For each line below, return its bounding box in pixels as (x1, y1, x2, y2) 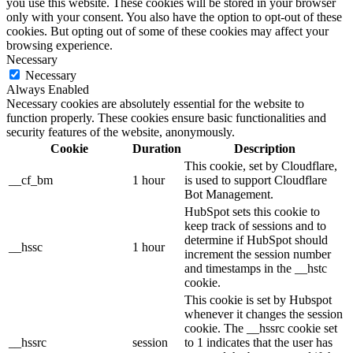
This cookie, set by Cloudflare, (184, 158, 337, 173)
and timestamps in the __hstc (184, 261, 327, 275)
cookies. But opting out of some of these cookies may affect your (6, 24, 329, 38)
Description (233, 141, 295, 155)
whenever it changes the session (184, 307, 343, 321)
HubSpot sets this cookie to (184, 204, 320, 218)
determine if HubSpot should (184, 232, 328, 247)
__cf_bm (9, 173, 53, 187)
